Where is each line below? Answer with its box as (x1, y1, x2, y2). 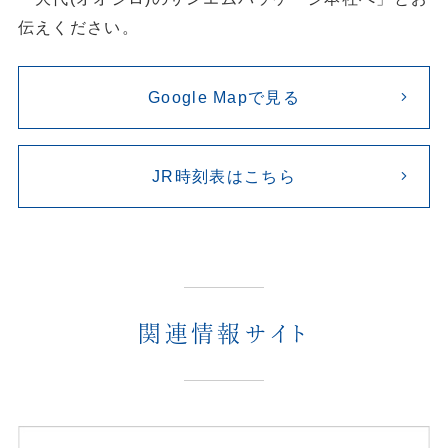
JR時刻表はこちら (152, 167, 296, 186)
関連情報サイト (138, 322, 310, 346)
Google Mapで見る (148, 87, 300, 106)
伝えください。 (17, 17, 139, 36)
